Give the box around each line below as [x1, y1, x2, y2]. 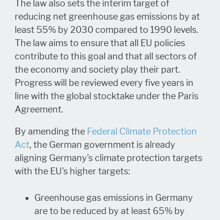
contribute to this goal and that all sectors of [15, 51, 197, 62]
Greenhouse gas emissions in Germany [34, 192, 193, 203]
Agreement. [15, 104, 63, 115]
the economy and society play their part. [15, 64, 180, 75]
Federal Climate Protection [87, 126, 197, 137]
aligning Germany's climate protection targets [15, 152, 202, 164]
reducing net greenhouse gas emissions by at [15, 11, 200, 22]
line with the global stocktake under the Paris [15, 90, 198, 102]
